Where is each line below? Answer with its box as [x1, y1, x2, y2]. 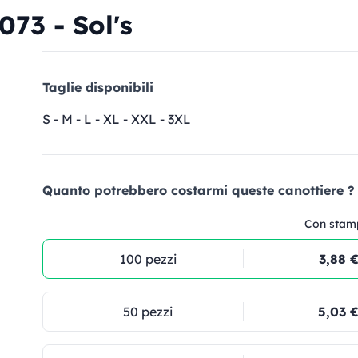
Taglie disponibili [42, 79, 153, 95]
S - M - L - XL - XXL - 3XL [42, 111, 191, 127]
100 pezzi [119, 251, 177, 267]
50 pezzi [123, 304, 173, 320]
